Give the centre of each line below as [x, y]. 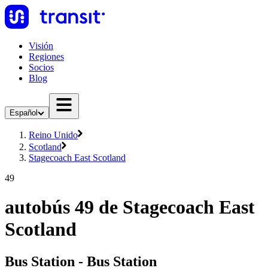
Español [24, 113]
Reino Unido [53, 135]
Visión [41, 46]
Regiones [46, 57]
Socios [41, 67]
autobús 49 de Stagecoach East [130, 207]
